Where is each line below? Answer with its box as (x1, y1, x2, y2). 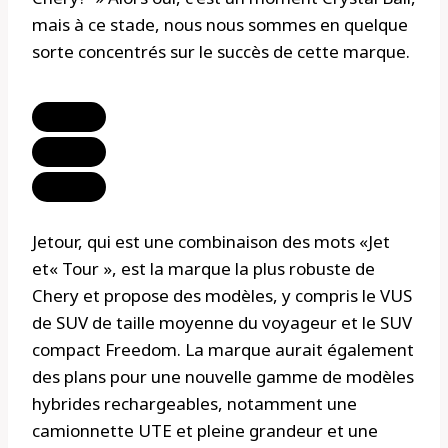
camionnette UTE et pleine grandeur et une (32, 418, 378, 442)
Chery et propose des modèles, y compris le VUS (32, 283, 412, 307)
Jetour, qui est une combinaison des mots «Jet (32, 229, 390, 253)
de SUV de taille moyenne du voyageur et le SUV (32, 310, 412, 334)
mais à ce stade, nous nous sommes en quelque (32, 13, 408, 37)
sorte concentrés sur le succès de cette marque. (32, 40, 410, 64)
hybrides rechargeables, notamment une (32, 391, 357, 415)
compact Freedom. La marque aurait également (32, 337, 414, 361)
